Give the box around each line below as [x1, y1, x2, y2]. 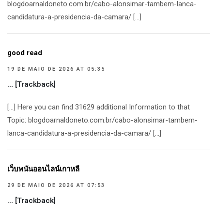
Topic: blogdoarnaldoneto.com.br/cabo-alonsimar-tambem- [7, 116, 198, 124]
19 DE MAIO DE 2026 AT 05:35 [7, 66, 105, 72]
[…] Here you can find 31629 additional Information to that [7, 103, 190, 111]
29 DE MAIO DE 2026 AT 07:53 [7, 182, 105, 188]
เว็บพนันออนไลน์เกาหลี [7, 165, 79, 173]
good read [7, 48, 42, 57]
